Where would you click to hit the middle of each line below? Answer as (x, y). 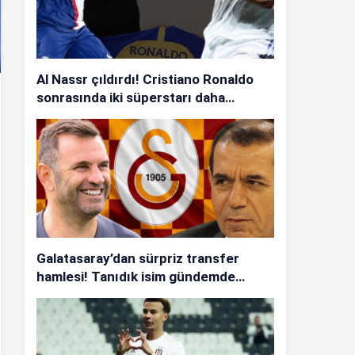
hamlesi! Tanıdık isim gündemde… (141, 277)
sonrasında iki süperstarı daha (131, 97)
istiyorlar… (69, 116)
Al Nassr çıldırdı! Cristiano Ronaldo (145, 79)
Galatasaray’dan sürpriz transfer (138, 258)
